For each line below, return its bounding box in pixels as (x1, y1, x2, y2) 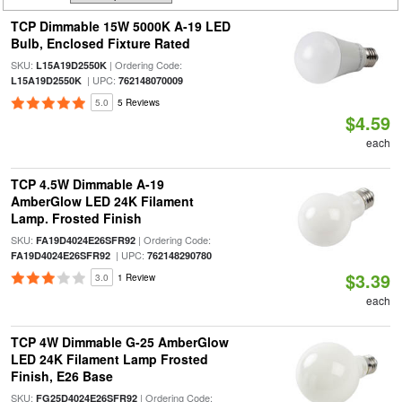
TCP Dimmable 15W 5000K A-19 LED (10, 17, 231, 35)
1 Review (117, 271, 155, 284)
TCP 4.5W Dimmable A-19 (10, 175, 164, 193)
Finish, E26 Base (10, 367, 113, 385)
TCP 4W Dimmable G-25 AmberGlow (10, 333, 229, 351)
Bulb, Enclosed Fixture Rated (10, 34, 190, 52)
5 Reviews (117, 96, 160, 109)
